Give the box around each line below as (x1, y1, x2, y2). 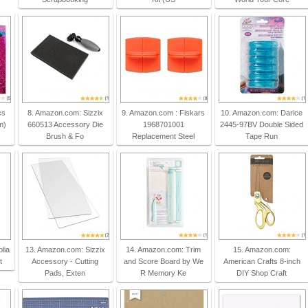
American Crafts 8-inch (223, 257, 300, 265)
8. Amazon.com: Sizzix (27, 109, 103, 117)
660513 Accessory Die (27, 120, 103, 129)
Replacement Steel (132, 132, 195, 140)
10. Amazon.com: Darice (221, 109, 303, 117)
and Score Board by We (123, 257, 203, 265)
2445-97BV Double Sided (220, 120, 304, 129)
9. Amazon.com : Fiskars (122, 109, 206, 117)
